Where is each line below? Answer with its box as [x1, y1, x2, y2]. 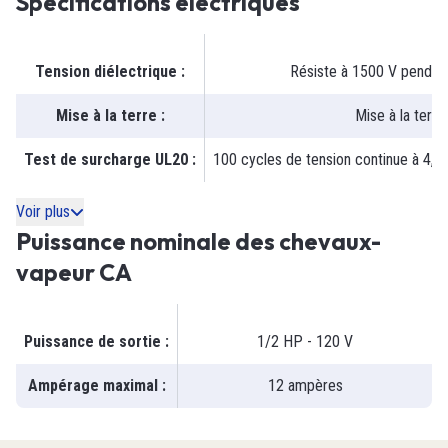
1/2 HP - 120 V [257, 332, 353, 352]
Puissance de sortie [24, 332, 161, 352]
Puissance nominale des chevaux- [16, 227, 381, 257]
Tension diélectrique [35, 62, 177, 82]
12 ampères [267, 376, 343, 396]
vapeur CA [16, 258, 132, 288]
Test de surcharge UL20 [24, 150, 188, 170]
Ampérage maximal [27, 376, 158, 396]
